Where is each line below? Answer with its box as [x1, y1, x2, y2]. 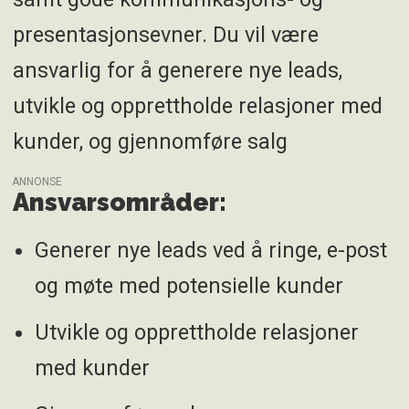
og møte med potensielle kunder [34, 273, 343, 299]
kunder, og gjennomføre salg [12, 128, 288, 154]
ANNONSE [12, 174, 63, 188]
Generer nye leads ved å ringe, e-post [34, 237, 387, 264]
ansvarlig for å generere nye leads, [12, 57, 342, 83]
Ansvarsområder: [12, 186, 226, 216]
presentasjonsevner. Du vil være [12, 21, 319, 47]
